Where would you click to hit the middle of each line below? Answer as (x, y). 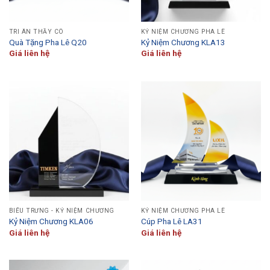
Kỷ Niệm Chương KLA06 (51, 221)
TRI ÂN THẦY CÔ (36, 31)
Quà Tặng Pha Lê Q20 (48, 42)
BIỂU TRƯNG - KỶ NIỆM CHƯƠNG (61, 210)
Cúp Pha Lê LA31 (171, 221)
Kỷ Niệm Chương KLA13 (183, 42)
